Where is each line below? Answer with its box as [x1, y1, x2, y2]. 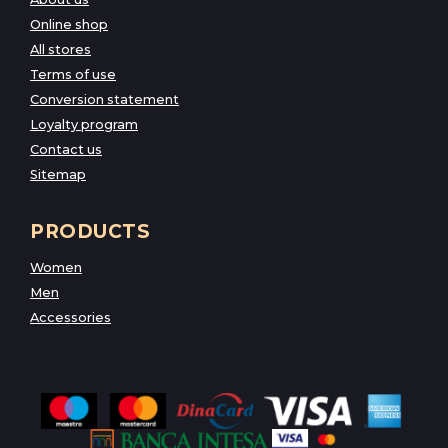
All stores [30, 41, 91, 57]
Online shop [30, 16, 108, 32]
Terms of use [30, 66, 116, 82]
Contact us [30, 141, 102, 157]
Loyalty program [30, 116, 138, 132]
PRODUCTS [30, 219, 151, 243]
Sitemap [30, 166, 86, 182]
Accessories [30, 309, 111, 325]
